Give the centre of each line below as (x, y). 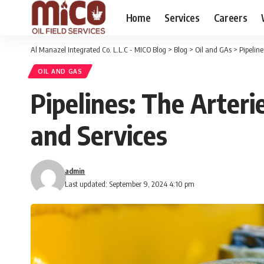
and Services (99, 135)
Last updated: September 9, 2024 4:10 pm (130, 184)
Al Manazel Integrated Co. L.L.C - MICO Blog (98, 49)
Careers (230, 17)
